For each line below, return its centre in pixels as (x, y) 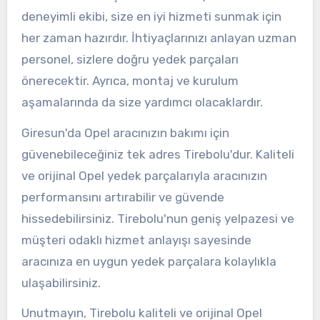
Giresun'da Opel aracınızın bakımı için (125, 132)
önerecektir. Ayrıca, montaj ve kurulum (130, 80)
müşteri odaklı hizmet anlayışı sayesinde (136, 240)
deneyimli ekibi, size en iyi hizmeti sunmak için (151, 16)
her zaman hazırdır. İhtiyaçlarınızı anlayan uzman (159, 37)
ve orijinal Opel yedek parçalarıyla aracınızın (144, 175)
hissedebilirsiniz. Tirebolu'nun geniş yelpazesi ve (157, 218)
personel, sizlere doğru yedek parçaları (130, 59)
